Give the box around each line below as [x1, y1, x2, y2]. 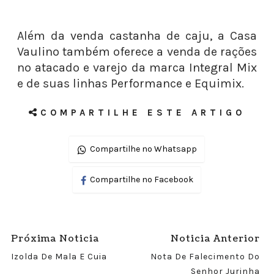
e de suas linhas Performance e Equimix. [17, 76, 244, 91]
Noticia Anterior [171, 232, 261, 245]
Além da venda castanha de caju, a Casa [17, 29, 257, 43]
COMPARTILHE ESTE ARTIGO [40, 107, 245, 118]
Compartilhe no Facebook [90, 174, 194, 185]
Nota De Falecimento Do [150, 251, 261, 262]
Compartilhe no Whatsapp [90, 144, 198, 154]
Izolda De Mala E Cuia [10, 251, 107, 262]
